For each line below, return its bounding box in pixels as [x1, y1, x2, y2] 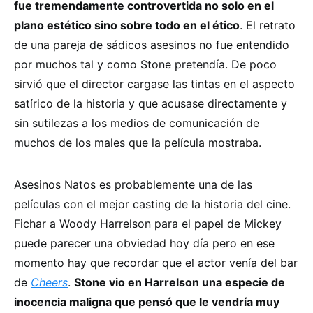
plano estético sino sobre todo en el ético [14, 18, 240, 33]
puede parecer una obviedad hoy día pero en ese [14, 236, 275, 251]
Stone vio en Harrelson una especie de [74, 275, 285, 290]
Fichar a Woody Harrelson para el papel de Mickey [14, 217, 282, 231]
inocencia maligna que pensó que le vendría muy [14, 295, 279, 310]
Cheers [31, 275, 68, 290]
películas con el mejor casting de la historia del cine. [14, 197, 291, 212]
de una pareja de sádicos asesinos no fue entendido [14, 38, 289, 52]
